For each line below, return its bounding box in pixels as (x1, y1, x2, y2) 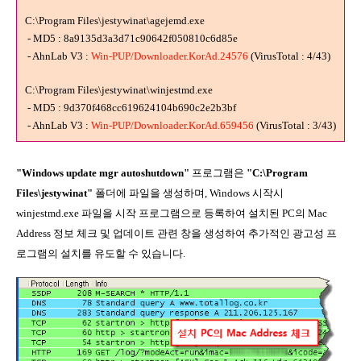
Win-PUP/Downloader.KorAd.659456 (91, 119, 254, 132)
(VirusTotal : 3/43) (254, 119, 336, 132)
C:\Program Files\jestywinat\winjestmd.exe (25, 84, 213, 97)
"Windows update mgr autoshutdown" (16, 167, 192, 180)
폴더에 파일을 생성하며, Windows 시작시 (93, 187, 284, 200)
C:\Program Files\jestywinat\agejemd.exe (25, 15, 205, 27)
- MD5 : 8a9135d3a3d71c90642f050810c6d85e (25, 32, 238, 45)
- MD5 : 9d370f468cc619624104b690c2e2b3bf (25, 102, 236, 114)
